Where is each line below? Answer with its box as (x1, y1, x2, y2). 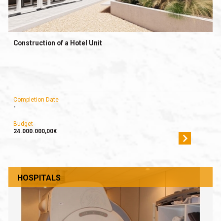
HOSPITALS (17, 173, 61, 183)
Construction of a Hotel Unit (13, 39, 102, 47)
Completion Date (13, 96, 59, 104)
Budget (13, 120, 33, 128)
